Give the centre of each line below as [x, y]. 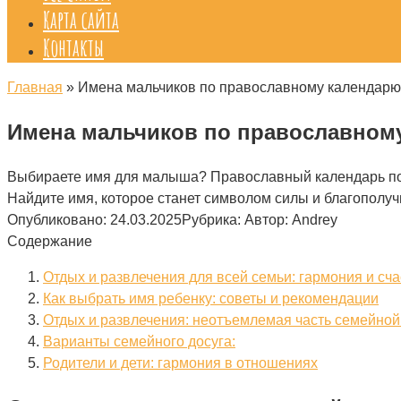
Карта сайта [81, 20]
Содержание [50, 241]
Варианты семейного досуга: [139, 341]
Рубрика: [211, 219]
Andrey [315, 219]
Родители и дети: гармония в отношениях [180, 363]
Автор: [266, 219]
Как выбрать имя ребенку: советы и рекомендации [211, 298]
